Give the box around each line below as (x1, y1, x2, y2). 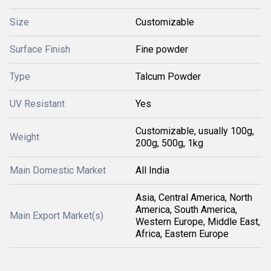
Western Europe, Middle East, (135, 216, 260, 227)
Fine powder (135, 44, 188, 55)
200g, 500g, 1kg (135, 137, 203, 149)
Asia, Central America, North (135, 192, 252, 203)
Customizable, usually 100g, (135, 125, 254, 137)
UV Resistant (10, 98, 65, 109)
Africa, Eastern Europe (135, 228, 229, 240)
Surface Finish (10, 44, 70, 55)
